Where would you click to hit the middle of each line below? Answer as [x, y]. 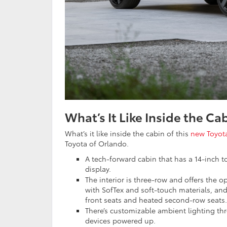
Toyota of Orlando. [97, 144]
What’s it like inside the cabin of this [128, 134]
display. [98, 169]
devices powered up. [120, 221]
